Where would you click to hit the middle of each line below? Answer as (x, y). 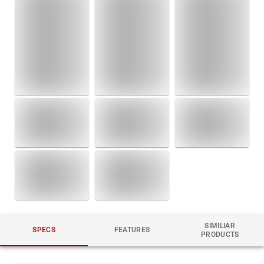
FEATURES (132, 230)
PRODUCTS (220, 234)
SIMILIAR (220, 225)
